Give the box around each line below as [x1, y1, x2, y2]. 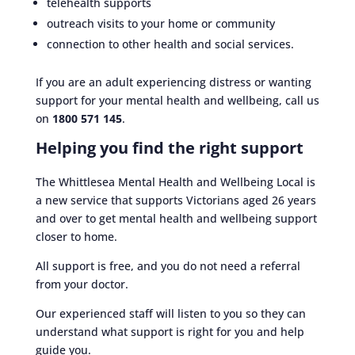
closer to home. [35, 229, 117, 244]
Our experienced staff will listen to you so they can [35, 306, 306, 321]
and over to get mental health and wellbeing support [35, 211, 317, 226]
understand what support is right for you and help [35, 324, 304, 339]
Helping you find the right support [35, 137, 303, 158]
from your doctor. [35, 277, 128, 292]
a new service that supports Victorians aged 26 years [35, 193, 316, 208]
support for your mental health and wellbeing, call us [35, 93, 319, 108]
